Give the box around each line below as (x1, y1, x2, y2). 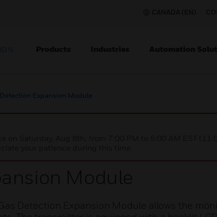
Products (36, 44, 71, 54)
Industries (91, 44, 129, 54)
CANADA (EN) (152, 8, 196, 16)
